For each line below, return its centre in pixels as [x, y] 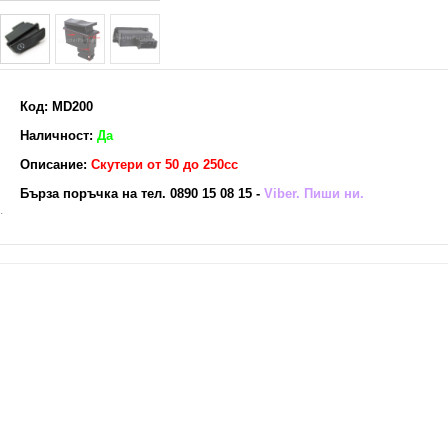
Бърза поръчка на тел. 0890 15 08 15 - [140, 193]
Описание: [55, 164]
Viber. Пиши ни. [314, 193]
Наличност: [56, 135]
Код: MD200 [56, 106]
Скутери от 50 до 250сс [164, 164]
